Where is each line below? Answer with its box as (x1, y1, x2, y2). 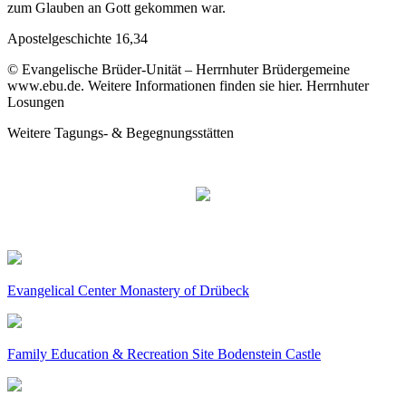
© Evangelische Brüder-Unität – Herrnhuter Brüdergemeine (7, 62, 350, 77)
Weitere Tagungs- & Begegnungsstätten (7, 125, 234, 140)
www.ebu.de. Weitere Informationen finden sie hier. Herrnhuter (7, 78, 369, 93)
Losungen (7, 94, 64, 110)
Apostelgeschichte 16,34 (7, 31, 148, 46)
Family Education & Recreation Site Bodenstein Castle (7, 346, 321, 362)
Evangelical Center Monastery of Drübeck (7, 283, 249, 298)
